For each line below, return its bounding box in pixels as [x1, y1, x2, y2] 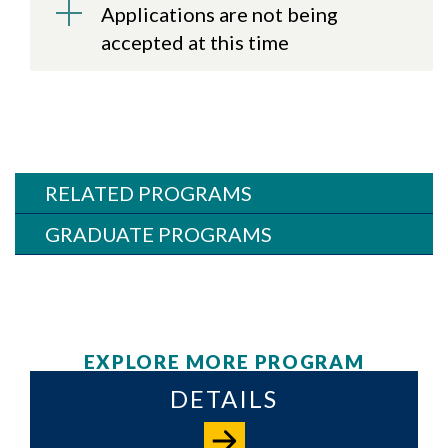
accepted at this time [101, 30, 289, 55]
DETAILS [169, 383, 279, 413]
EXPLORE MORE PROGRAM [83, 349, 365, 373]
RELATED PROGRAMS [45, 181, 252, 206]
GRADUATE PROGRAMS [45, 222, 272, 247]
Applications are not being [101, 2, 338, 27]
